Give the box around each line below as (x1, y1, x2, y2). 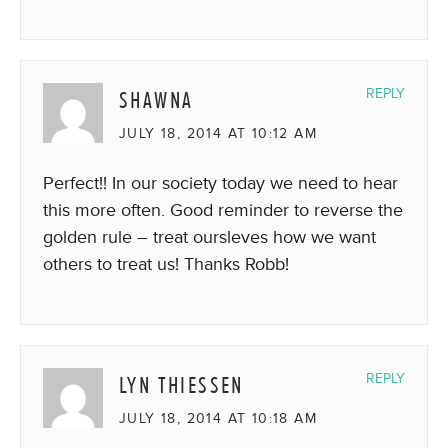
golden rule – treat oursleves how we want (43, 225, 376, 248)
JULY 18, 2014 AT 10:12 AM (119, 124, 317, 142)
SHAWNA (119, 84, 194, 116)
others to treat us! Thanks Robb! (43, 252, 289, 275)
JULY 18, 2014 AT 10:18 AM (119, 409, 317, 427)
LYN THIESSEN (119, 369, 244, 401)
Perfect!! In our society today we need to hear (43, 171, 398, 194)
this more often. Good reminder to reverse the (43, 198, 403, 221)
